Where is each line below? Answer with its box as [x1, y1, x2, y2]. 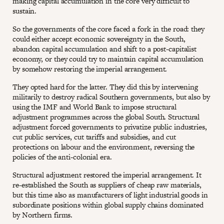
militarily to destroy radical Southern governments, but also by [12, 91, 210, 102]
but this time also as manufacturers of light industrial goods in [12, 189, 208, 200]
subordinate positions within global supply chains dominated [12, 199, 204, 210]
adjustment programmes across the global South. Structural [12, 111, 200, 122]
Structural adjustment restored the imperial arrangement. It [12, 169, 202, 180]
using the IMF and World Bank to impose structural [12, 101, 177, 112]
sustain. [12, 5, 37, 16]
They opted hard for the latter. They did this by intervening [12, 81, 198, 92]
